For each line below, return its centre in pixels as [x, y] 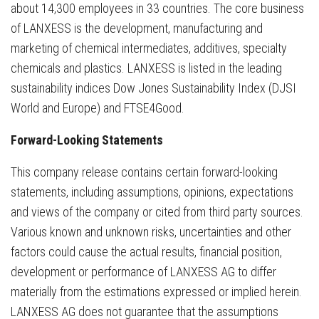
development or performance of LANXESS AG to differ [143, 271]
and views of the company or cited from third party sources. [157, 211]
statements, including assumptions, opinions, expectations [152, 192]
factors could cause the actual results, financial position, [146, 251]
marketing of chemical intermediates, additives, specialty [149, 48]
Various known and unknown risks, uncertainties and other [151, 231]
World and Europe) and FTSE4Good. [98, 108]
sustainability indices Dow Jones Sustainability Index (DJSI [153, 88]
